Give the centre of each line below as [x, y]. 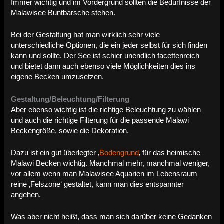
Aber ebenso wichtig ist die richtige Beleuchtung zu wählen [106, 110]
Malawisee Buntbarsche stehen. [63, 13]
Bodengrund [119, 153]
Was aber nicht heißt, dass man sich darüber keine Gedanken [112, 217]
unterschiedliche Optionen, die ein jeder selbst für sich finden [109, 46]
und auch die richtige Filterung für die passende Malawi [100, 120]
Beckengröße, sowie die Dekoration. [70, 131]
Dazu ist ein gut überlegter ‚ [55, 153]
